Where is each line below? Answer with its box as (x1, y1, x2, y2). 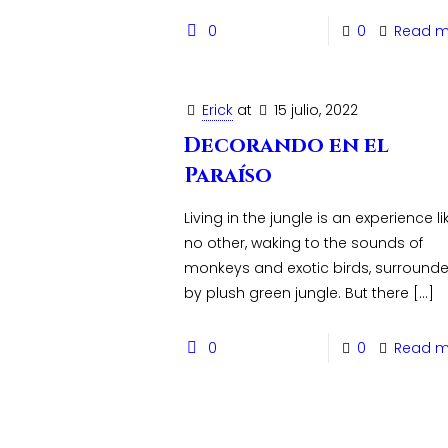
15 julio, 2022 (274, 100, 359, 120)
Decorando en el (184, 132, 390, 160)
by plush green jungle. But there (184, 283, 410, 303)
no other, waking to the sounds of (184, 233, 424, 253)
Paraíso (184, 162, 273, 190)
